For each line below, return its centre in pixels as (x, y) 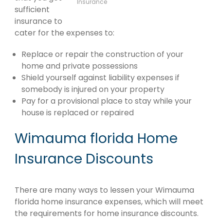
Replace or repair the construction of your (102, 54)
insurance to (38, 21)
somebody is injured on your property (93, 90)
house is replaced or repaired (78, 113)
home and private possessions (80, 66)
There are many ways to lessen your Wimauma (104, 190)
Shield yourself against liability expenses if (100, 78)
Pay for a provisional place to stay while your (107, 101)
